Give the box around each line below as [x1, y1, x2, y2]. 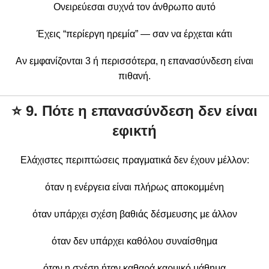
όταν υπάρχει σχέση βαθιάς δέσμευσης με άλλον [32, 208, 237, 219]
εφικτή [112, 122, 157, 139]
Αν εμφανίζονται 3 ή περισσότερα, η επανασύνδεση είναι [16, 55, 253, 66]
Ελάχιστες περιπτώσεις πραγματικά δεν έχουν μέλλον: [20, 154, 249, 165]
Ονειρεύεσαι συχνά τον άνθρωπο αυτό [53, 1, 216, 12]
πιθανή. [118, 70, 151, 81]
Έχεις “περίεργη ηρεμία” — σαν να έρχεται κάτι [37, 28, 232, 39]
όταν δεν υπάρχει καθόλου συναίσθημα [52, 235, 217, 246]
